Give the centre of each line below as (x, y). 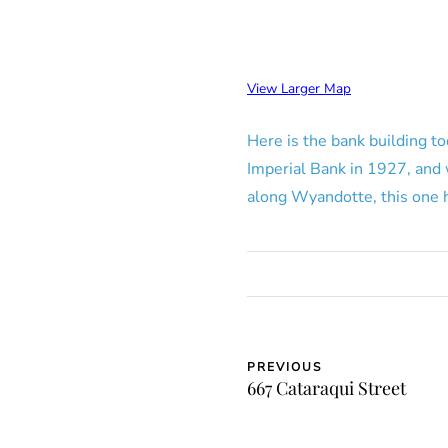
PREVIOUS (284, 367)
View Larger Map (299, 88)
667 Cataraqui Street (326, 388)
